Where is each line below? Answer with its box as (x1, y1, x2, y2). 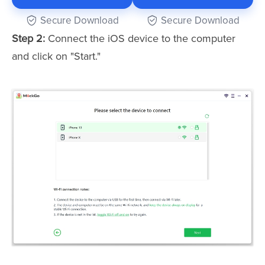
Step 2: (12, 31, 45, 45)
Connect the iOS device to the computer (45, 31, 235, 45)
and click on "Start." (12, 49, 101, 63)
